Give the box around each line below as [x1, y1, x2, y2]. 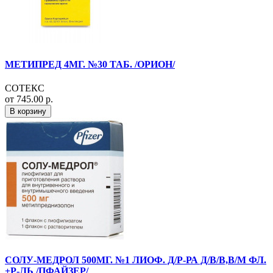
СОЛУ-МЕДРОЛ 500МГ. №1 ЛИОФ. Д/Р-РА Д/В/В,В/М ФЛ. [5, 255, 266, 266]
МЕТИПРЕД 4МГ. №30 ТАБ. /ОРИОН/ [5, 58, 175, 69]
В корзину [10, 106, 46, 116]
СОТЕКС [5, 82, 44, 93]
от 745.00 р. [5, 93, 53, 104]
